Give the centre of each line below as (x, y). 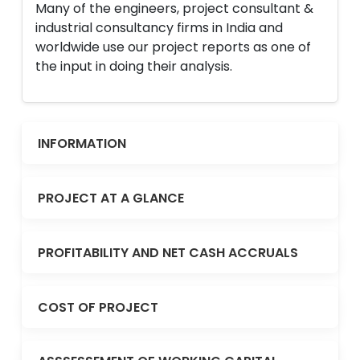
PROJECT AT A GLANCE (111, 198)
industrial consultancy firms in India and (159, 28)
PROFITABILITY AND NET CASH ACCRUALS (168, 252)
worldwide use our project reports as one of (173, 47)
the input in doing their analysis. (134, 66)
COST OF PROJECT (98, 307)
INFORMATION (82, 143)
